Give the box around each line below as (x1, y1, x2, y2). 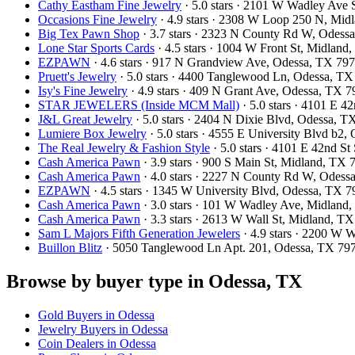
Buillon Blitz (38, 240, 102, 254)
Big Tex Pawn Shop (38, 26, 139, 40)
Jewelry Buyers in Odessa (38, 322, 168, 336)
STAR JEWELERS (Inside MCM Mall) (38, 97, 239, 112)
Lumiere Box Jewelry (38, 126, 147, 140)
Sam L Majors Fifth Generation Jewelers (38, 226, 240, 240)
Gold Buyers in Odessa (38, 307, 155, 322)
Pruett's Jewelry (38, 69, 116, 83)
